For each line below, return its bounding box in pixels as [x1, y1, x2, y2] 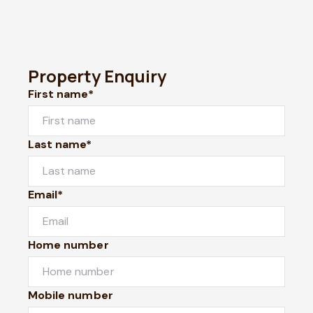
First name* [28, 86, 94, 101]
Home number [28, 237, 109, 252]
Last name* [28, 136, 92, 152]
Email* [28, 187, 64, 202]
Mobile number [28, 287, 113, 303]
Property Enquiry [28, 64, 166, 87]
